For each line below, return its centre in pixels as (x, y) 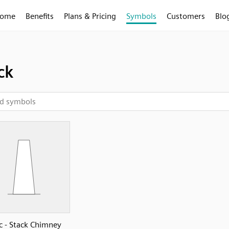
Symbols (141, 16)
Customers (186, 16)
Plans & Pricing (90, 16)
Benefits (40, 16)
